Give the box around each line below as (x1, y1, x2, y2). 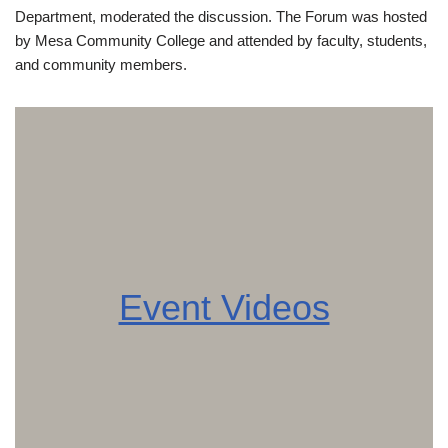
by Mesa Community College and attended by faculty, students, (15, 32, 427, 49)
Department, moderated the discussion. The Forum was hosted (15, 8, 427, 25)
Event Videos (118, 286, 330, 328)
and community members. (15, 56, 187, 73)
